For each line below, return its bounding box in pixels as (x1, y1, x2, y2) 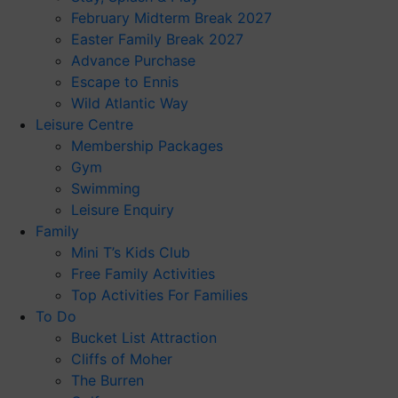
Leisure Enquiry (71, 201, 174, 219)
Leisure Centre (36, 115, 133, 133)
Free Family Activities (71, 265, 215, 283)
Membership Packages (71, 137, 223, 155)
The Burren (71, 371, 144, 389)
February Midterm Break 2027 (71, 9, 272, 27)
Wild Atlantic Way (71, 94, 188, 112)
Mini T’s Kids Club (71, 243, 190, 261)
